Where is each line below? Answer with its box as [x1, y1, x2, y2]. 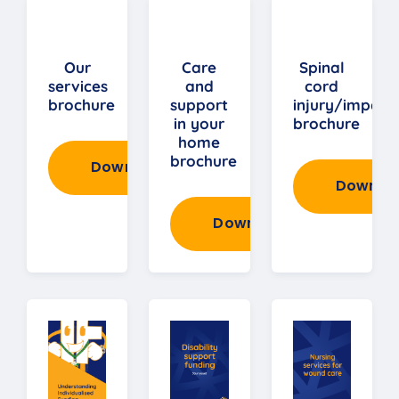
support [170, 95, 229, 115]
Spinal [298, 58, 345, 77]
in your [174, 114, 225, 134]
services [48, 77, 108, 96]
